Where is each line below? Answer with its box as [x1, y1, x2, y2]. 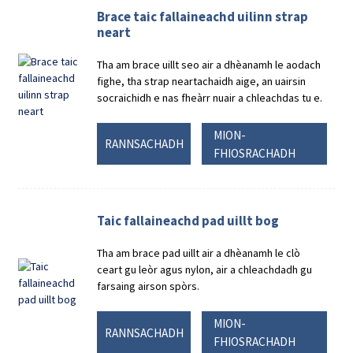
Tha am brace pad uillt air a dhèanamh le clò [97, 246, 301, 261]
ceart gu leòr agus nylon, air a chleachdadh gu [97, 262, 313, 277]
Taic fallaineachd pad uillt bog [97, 212, 280, 230]
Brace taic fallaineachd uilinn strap [97, 7, 309, 25]
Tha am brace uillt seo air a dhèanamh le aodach [97, 57, 321, 72]
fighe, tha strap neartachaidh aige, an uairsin [97, 73, 307, 88]
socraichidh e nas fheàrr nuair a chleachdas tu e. [97, 90, 323, 105]
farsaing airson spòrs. [97, 279, 200, 294]
